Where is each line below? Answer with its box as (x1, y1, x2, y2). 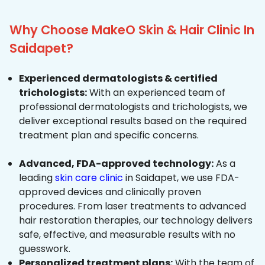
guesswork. (19, 242, 70, 256)
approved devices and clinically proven (19, 185, 201, 199)
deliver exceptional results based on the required (19, 114, 247, 128)
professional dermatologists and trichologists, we (19, 100, 247, 114)
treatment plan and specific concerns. (19, 128, 199, 143)
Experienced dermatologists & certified (19, 72, 218, 86)
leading (19, 171, 55, 185)
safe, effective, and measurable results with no (19, 228, 235, 242)
